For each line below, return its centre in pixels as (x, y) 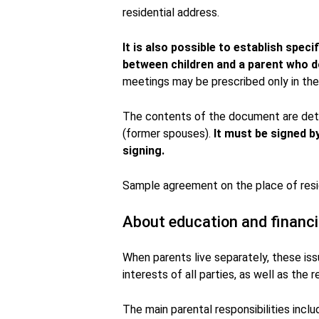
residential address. (171, 12)
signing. (143, 151)
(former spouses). (168, 134)
